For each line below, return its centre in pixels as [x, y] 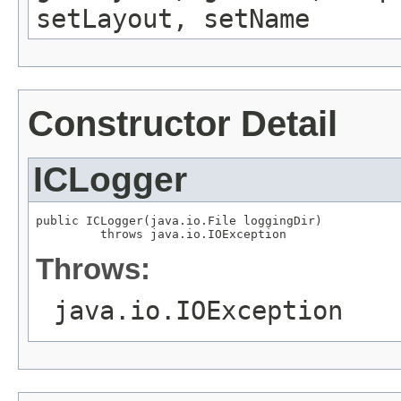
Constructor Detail [183, 124]
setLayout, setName [173, 19]
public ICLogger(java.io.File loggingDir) [179, 221]
